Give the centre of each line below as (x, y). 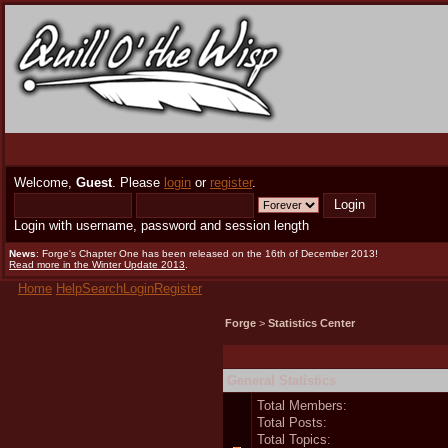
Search (102, 288)
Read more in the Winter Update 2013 (97, 264)
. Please (138, 182)
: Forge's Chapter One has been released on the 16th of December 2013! (207, 253)
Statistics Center (311, 323)
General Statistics (281, 380)
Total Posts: (292, 422)
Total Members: (302, 405)
